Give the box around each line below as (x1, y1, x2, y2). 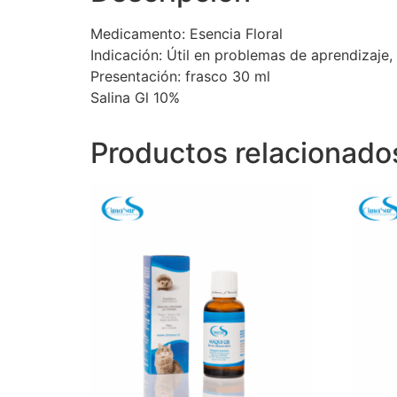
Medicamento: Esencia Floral (90, 24, 283, 43)
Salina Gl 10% (90, 88, 180, 106)
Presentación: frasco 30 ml (90, 66, 270, 85)
